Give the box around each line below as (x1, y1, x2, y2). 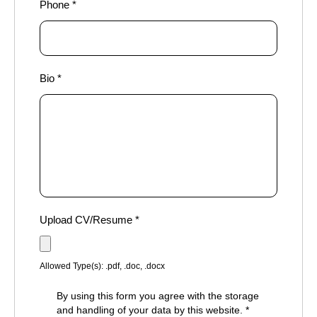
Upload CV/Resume (40, 214, 135, 226)
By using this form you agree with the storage (57, 290, 259, 302)
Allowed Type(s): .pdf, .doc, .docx (40, 261, 165, 272)
